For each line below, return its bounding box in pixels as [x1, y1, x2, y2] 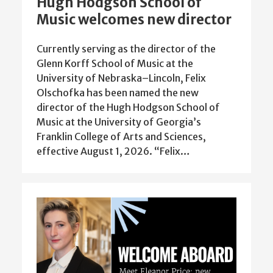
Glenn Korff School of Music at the [37, 57, 193, 69]
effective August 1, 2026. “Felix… [37, 144, 190, 157]
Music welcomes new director [37, 10, 232, 28]
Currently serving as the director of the [37, 42, 216, 55]
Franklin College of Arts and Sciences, [37, 130, 206, 143]
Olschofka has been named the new [37, 86, 199, 99]
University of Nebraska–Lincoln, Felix [37, 71, 206, 84]
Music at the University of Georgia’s [37, 115, 201, 128]
